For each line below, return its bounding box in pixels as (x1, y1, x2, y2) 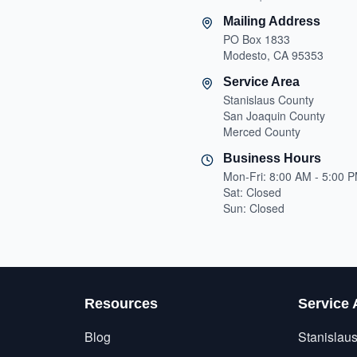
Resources (84, 296, 158, 312)
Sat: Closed (223, 184, 281, 200)
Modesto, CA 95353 (223, 47, 324, 63)
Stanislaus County (223, 92, 314, 108)
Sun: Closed (223, 200, 284, 216)
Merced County (223, 124, 300, 139)
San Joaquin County (223, 108, 325, 124)
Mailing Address (223, 14, 320, 28)
